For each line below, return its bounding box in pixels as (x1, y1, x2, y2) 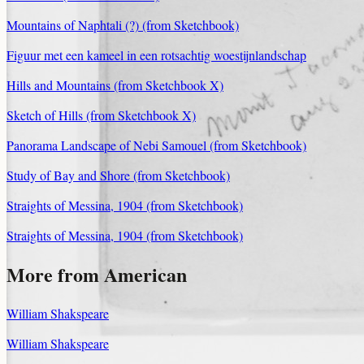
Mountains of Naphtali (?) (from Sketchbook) (6, 16, 239, 34)
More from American (6, 260, 187, 289)
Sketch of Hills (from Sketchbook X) (6, 106, 196, 124)
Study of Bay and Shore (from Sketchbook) (6, 167, 230, 184)
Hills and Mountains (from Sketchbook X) (6, 76, 223, 94)
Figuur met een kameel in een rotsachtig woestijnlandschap (6, 46, 306, 64)
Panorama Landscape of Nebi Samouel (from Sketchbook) (6, 136, 306, 154)
